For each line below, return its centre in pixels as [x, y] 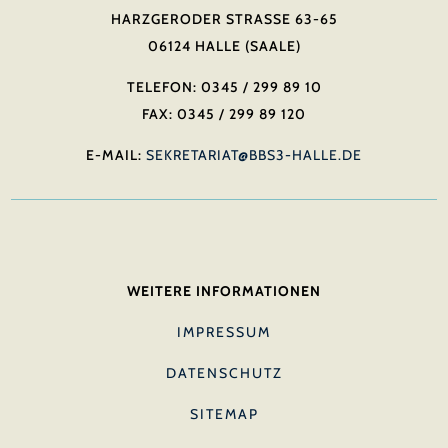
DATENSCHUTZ [224, 372]
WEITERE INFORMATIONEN [224, 290]
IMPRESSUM [224, 331]
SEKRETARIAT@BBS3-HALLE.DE [254, 154]
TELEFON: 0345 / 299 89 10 [224, 86]
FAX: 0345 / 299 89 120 [224, 113]
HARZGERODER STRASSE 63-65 [219, 18]
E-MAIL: [114, 154]
